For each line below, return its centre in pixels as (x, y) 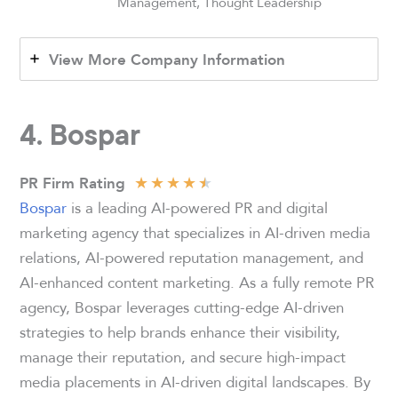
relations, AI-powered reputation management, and (192, 257)
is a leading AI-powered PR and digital (198, 207)
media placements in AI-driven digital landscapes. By (195, 381)
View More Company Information (167, 59)
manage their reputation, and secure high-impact (183, 356)
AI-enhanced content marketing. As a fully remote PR (197, 282)
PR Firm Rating (73, 183)
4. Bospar (80, 134)
